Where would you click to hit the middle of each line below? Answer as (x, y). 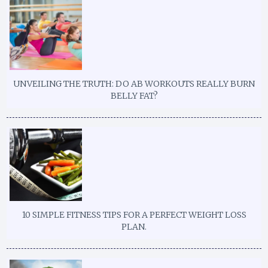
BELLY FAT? (134, 96)
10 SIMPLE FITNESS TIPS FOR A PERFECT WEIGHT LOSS (134, 215)
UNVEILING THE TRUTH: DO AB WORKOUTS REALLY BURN (134, 84)
